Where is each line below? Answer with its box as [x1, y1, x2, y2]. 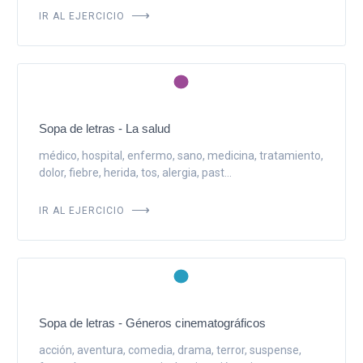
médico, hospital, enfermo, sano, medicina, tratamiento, [38, 148, 323, 162]
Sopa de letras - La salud [38, 121, 170, 135]
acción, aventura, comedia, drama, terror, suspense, [38, 343, 301, 357]
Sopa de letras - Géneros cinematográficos [38, 315, 266, 330]
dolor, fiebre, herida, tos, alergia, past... [38, 165, 232, 179]
